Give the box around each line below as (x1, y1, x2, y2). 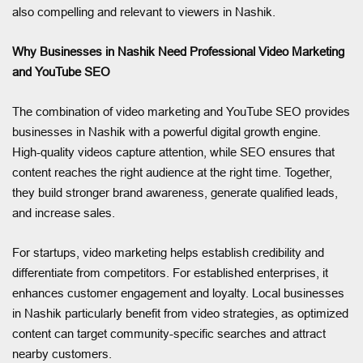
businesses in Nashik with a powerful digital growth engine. (12, 124, 321, 139)
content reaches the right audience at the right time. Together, (12, 164, 332, 179)
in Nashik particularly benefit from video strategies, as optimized (12, 305, 348, 320)
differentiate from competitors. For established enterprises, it (12, 265, 328, 280)
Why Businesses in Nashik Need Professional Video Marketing (12, 44, 344, 58)
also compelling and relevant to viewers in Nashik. (12, 4, 275, 19)
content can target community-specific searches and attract (12, 326, 326, 340)
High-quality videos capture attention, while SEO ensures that (12, 144, 335, 159)
